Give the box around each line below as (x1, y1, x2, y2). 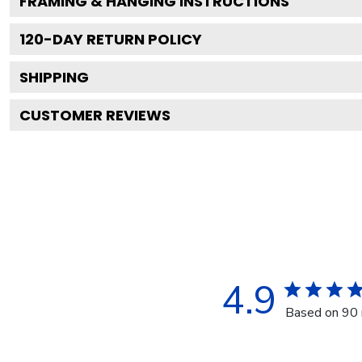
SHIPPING (19, 66, 89, 87)
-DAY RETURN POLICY (44, 28, 202, 49)
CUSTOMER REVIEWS (19, 104, 170, 125)
